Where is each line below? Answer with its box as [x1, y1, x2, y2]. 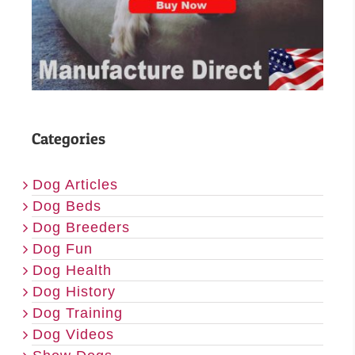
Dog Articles [32, 177, 118, 193]
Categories [32, 129, 105, 149]
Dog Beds [32, 198, 101, 215]
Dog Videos [32, 326, 114, 343]
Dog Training [32, 305, 123, 322]
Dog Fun [32, 241, 93, 258]
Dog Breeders [32, 219, 130, 236]
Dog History [32, 284, 116, 300]
